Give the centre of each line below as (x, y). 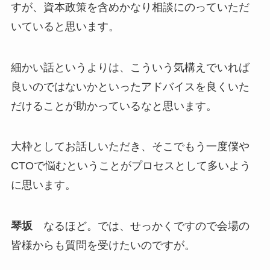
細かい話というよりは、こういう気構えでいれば (130, 67)
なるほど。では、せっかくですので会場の (141, 226)
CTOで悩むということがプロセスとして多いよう (130, 166)
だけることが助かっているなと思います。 (114, 106)
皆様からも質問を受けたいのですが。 (103, 246)
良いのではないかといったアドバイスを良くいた (130, 86)
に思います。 (43, 185)
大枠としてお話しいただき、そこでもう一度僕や (130, 147)
